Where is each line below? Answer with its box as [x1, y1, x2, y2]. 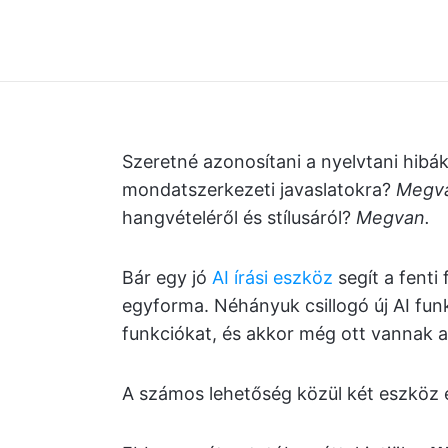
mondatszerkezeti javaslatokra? [122, 179, 396, 200]
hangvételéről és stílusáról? [122, 207, 356, 228]
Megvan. [356, 207, 430, 228]
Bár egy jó [122, 267, 212, 288]
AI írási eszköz [212, 267, 333, 288]
